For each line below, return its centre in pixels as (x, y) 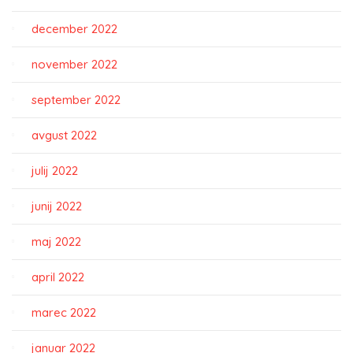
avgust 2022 (64, 135)
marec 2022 (64, 312)
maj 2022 (56, 242)
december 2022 (74, 29)
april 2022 (58, 277)
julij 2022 (55, 171)
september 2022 (76, 100)
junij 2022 (57, 206)
